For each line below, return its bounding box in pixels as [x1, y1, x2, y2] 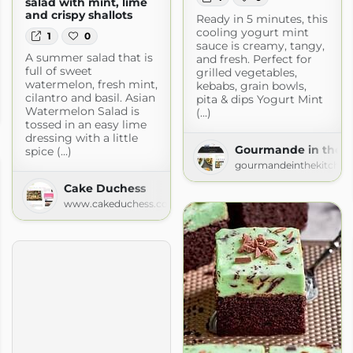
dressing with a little [24, 131, 138, 146]
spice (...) [24, 144, 72, 159]
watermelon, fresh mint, [24, 77, 158, 92]
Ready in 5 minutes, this [195, 12, 328, 27]
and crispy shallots [24, 7, 132, 22]
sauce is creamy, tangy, [195, 39, 325, 54]
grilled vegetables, [195, 65, 297, 80]
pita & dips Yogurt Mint [195, 92, 323, 107]
